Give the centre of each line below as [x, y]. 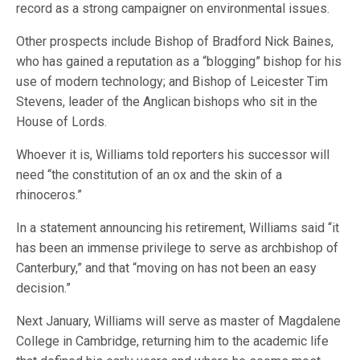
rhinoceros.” [49, 195]
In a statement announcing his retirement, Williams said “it [178, 228]
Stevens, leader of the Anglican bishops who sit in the [167, 102]
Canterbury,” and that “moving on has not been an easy [167, 268]
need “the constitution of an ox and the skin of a [149, 175]
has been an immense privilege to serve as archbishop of [178, 248]
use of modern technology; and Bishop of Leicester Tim [172, 82]
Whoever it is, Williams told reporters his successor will [173, 155]
